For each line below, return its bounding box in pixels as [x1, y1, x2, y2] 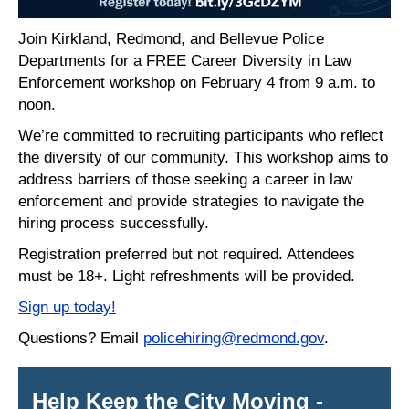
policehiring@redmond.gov [143, 329, 324, 348]
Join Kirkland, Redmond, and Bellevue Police [18, 29, 324, 48]
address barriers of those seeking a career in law [18, 170, 352, 189]
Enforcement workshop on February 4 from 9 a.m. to [18, 73, 375, 92]
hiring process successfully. [18, 214, 214, 233]
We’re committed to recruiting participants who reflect [18, 126, 383, 145]
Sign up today [18, 298, 111, 317]
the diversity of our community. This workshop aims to [18, 148, 388, 167]
